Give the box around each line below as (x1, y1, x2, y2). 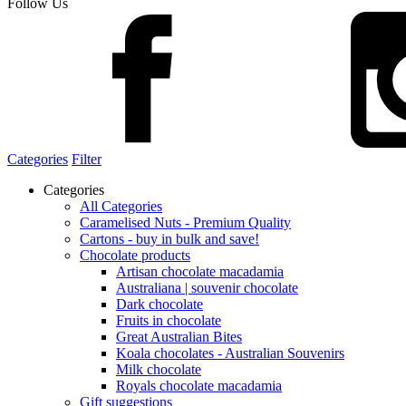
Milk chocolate (116, 362, 201, 377)
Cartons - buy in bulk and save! (80, 231, 259, 246)
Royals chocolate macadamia (116, 378, 282, 393)
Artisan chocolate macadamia (116, 264, 284, 279)
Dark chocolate (116, 296, 203, 312)
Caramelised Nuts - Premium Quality (80, 215, 291, 230)
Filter (72, 151, 101, 167)
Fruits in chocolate (116, 313, 221, 328)
